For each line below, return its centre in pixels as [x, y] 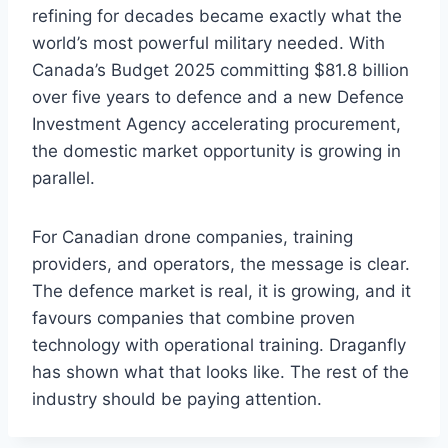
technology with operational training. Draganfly [219, 345]
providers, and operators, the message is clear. [221, 264]
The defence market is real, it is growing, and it [221, 291]
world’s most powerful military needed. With [208, 43]
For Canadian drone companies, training [192, 237]
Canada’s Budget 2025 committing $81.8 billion [220, 70]
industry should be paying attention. [177, 399]
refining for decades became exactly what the [217, 16]
